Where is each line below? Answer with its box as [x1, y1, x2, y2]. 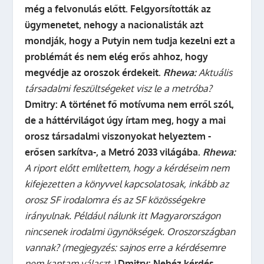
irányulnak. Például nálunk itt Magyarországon [25, 210, 221, 222]
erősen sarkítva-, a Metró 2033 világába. [25, 146, 201, 158]
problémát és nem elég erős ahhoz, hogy [25, 51, 209, 62]
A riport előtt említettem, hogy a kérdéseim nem [25, 162, 230, 174]
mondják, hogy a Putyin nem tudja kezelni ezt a [25, 35, 236, 47]
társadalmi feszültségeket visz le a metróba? [25, 82, 213, 94]
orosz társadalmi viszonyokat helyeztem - [25, 130, 212, 142]
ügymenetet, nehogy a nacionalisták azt [25, 19, 204, 31]
